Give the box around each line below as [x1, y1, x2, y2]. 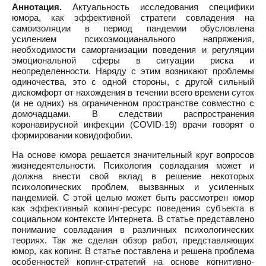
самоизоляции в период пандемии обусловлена [12, 23, 254, 33]
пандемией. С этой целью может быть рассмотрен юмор [12, 192, 254, 202]
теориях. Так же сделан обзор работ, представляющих [12, 235, 254, 245]
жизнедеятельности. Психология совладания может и [12, 160, 254, 170]
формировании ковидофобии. [12, 130, 132, 140]
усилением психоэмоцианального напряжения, [12, 34, 254, 44]
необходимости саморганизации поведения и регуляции [12, 45, 254, 55]
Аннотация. [12, 2, 62, 12]
